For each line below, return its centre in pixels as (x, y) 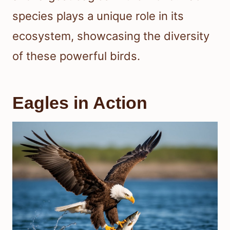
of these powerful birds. (76, 56)
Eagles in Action (80, 102)
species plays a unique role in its (98, 16)
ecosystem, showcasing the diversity (111, 36)
